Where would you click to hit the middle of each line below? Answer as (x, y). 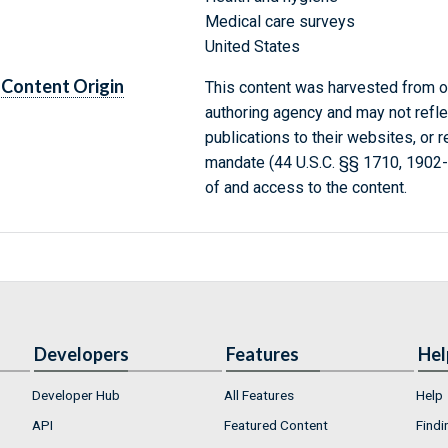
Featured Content (276, 424)
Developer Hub (76, 395)
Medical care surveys (279, 22)
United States (252, 47)
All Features (259, 395)
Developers (81, 354)
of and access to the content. (305, 188)
